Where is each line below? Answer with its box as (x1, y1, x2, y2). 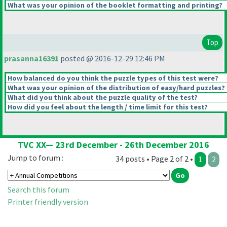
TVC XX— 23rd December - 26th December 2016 (18, 139, 209, 151)
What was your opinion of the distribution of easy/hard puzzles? (6, 83, 225, 93)
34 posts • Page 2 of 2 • (116, 154, 195, 164)
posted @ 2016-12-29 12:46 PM (59, 53, 165, 64)
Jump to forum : (8, 153, 63, 163)
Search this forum (8, 184, 69, 195)
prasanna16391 (4, 53, 59, 64)
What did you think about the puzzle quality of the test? (6, 93, 198, 102)
